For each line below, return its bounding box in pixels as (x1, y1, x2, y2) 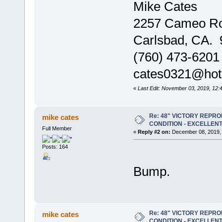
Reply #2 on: (137, 128, 170, 135)
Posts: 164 (42, 143, 68, 150)
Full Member (42, 125, 72, 131)
